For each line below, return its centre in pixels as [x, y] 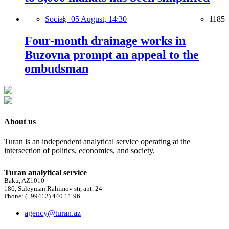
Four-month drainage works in [105, 41]
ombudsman [56, 68]
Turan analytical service [45, 173]
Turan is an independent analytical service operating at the [97, 142]
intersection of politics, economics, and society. [79, 151]
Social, [58, 19]
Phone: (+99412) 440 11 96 [42, 197]
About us [20, 121]
